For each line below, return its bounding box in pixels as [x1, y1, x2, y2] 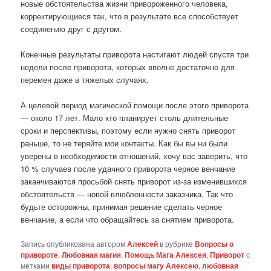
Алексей [127, 238, 158, 250]
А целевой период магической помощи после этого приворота [21, 99, 249, 111]
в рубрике [158, 238, 195, 249]
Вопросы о [195, 238, 234, 250]
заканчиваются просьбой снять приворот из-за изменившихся [21, 175, 247, 188]
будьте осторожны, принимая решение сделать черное [21, 201, 223, 213]
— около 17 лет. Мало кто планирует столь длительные [21, 112, 229, 124]
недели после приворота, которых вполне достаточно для [21, 61, 235, 73]
